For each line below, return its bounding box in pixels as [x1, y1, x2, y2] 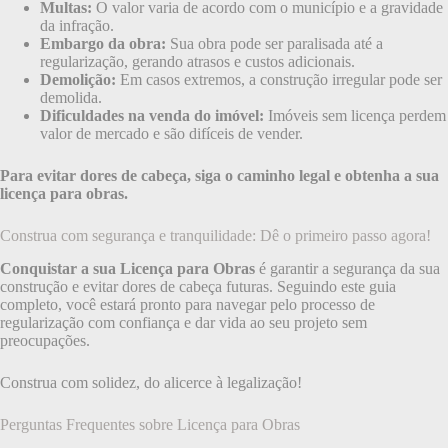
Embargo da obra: [40, 34, 166, 52]
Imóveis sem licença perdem [264, 106, 446, 124]
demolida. [40, 88, 102, 106]
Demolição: [40, 70, 116, 88]
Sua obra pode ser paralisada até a [166, 34, 383, 52]
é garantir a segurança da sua [255, 259, 440, 277]
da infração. [40, 16, 114, 34]
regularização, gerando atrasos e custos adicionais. [40, 52, 355, 70]
